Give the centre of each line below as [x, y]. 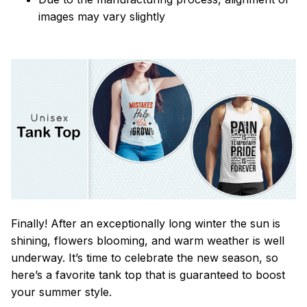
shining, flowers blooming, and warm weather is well [148, 241]
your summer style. [61, 292]
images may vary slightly [102, 16]
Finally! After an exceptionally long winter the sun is [146, 224]
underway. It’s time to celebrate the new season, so [145, 258]
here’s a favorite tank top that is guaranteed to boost [148, 275]
